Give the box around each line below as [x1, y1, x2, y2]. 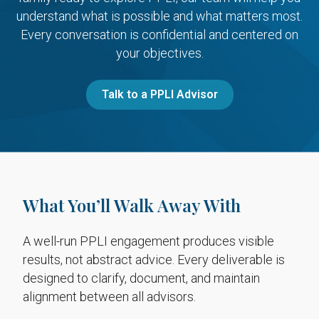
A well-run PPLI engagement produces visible [23, 234, 274, 249]
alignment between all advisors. [23, 289, 196, 304]
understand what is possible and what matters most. [16, 9, 303, 23]
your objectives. [115, 46, 204, 61]
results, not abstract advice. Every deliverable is [23, 252, 285, 267]
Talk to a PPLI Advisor [101, 88, 218, 101]
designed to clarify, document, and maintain [23, 271, 260, 286]
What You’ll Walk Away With [23, 194, 241, 216]
